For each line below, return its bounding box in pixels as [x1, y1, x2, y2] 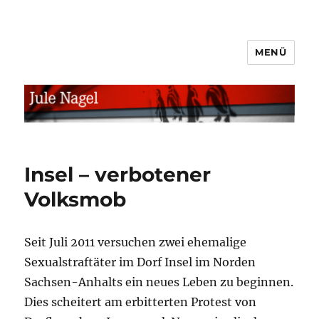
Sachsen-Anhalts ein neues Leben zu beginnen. [24, 274, 294, 289]
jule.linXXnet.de [24, 52, 161, 73]
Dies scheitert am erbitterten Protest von [24, 294, 257, 309]
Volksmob [24, 187, 127, 211]
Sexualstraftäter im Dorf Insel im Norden [24, 254, 256, 269]
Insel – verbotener [24, 162, 211, 187]
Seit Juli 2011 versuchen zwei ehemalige [24, 234, 247, 249]
